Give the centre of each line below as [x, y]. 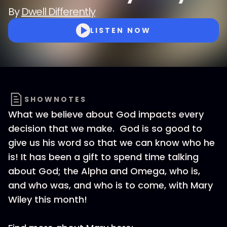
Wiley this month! [48, 199]
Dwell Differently [58, 12]
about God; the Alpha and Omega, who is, [104, 171]
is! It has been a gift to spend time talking [103, 157]
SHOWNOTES [55, 99]
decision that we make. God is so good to [105, 128]
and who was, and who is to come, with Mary [110, 185]
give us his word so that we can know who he [111, 143]
